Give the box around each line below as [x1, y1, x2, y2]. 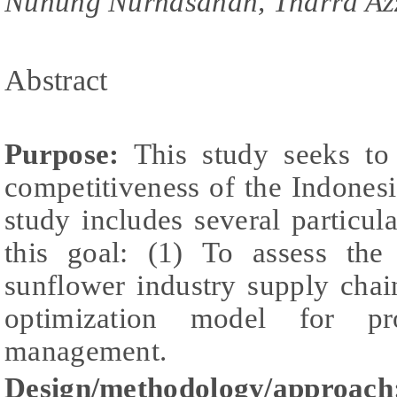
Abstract [4, 64, 108, 97]
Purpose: [4, 138, 120, 170]
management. [4, 335, 167, 367]
